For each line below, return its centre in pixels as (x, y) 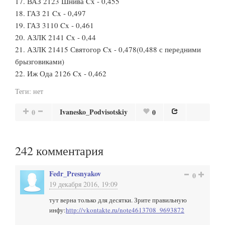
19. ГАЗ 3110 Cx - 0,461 (54, 25)
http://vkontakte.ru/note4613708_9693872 (125, 210)
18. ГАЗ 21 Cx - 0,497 (50, 13)
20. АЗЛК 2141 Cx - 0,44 (55, 37)
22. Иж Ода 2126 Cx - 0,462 (61, 73)
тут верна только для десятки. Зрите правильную (118, 200)
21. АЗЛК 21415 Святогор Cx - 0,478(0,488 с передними (108, 49)
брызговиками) (40, 61)
